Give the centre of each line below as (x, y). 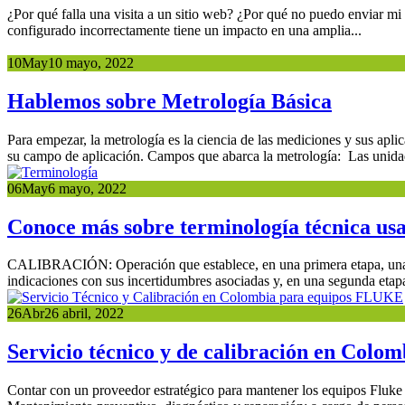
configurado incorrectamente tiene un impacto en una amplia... (184, 30)
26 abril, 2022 (84, 314)
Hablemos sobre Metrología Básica (170, 101)
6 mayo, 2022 (87, 188)
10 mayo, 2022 (91, 62)
